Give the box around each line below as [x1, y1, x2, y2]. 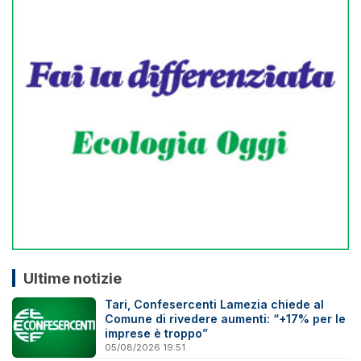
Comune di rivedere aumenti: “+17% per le [105, 312, 346, 326]
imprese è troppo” [105, 326, 209, 341]
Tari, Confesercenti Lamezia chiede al [105, 297, 325, 312]
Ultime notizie [23, 268, 122, 287]
